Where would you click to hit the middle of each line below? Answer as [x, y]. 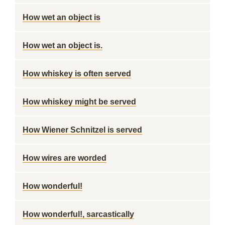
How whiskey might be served [79, 102]
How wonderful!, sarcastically [78, 214]
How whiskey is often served [77, 74]
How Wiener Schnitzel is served [82, 130]
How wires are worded [65, 158]
